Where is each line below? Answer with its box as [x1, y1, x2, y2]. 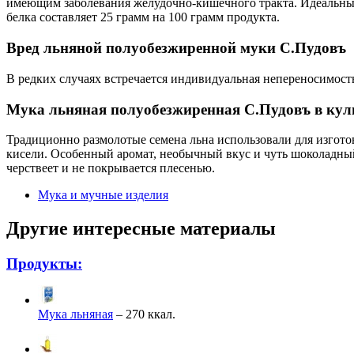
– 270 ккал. [113, 307, 175, 322]
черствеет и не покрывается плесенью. [6, 161, 215, 175]
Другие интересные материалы [6, 218, 276, 239]
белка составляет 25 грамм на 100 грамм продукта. [6, 10, 280, 24]
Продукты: [6, 255, 82, 273]
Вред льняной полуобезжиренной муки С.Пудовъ [6, 40, 346, 57]
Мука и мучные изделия [38, 188, 168, 202]
